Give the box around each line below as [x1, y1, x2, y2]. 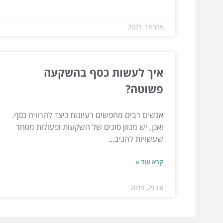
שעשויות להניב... [109, 133, 163, 144]
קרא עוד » [135, 157, 163, 166]
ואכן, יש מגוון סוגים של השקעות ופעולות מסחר [16, 121, 163, 132]
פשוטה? [125, 81, 163, 96]
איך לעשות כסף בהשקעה [44, 64, 163, 80]
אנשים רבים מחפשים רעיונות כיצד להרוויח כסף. [12, 109, 163, 120]
